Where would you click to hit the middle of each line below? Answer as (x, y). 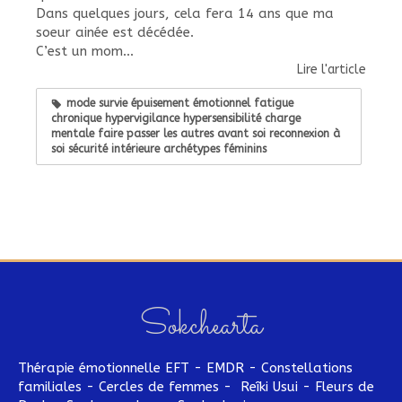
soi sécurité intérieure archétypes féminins (159, 149)
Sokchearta (201, 326)
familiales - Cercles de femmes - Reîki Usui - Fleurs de (196, 386)
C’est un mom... (85, 51)
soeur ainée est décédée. (115, 32)
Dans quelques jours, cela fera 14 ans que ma (185, 13)
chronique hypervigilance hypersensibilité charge (176, 118)
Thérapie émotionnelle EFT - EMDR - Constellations (185, 367)
